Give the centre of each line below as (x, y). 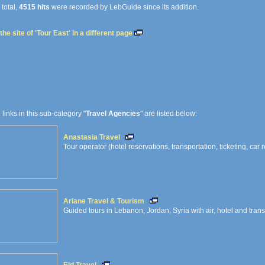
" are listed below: (169, 114)
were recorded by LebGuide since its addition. (124, 7)
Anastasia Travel (92, 137)
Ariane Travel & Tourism (104, 201)
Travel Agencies (113, 114)
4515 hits (34, 7)
